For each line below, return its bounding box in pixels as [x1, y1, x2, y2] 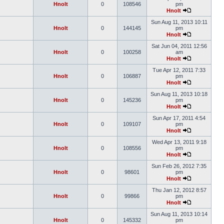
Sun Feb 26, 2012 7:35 [151, 163, 206, 169]
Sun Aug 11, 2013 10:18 [150, 91, 207, 97]
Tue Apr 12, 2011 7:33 [152, 67, 205, 73]
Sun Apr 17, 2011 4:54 [152, 115, 205, 121]
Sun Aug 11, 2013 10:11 [150, 19, 207, 25]
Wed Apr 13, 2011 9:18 [151, 139, 206, 145]
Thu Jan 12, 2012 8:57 [151, 187, 206, 193]
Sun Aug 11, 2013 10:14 [150, 211, 207, 217]
